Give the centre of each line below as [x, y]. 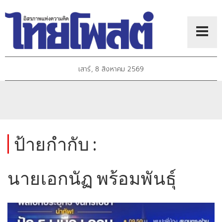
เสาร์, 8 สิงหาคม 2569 [111, 69]
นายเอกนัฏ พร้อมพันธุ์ [92, 178]
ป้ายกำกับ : [55, 144]
